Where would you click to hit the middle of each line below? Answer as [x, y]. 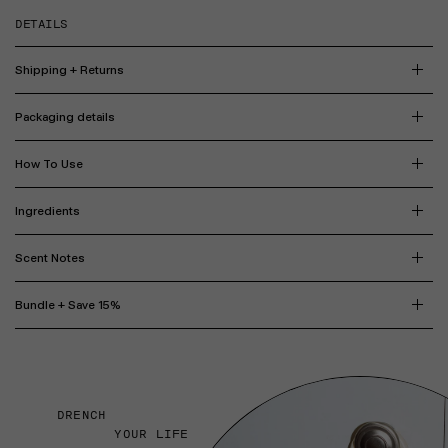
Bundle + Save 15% [68, 304]
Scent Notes [50, 257]
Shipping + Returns [69, 69]
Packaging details [65, 116]
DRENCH [81, 414]
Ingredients [47, 210]
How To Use [49, 163]
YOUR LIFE [122, 433]
